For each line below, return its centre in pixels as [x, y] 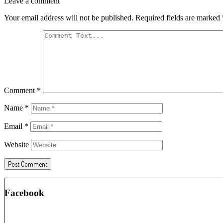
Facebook [24, 193]
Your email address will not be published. [69, 17]
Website [16, 144]
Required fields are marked [179, 17]
